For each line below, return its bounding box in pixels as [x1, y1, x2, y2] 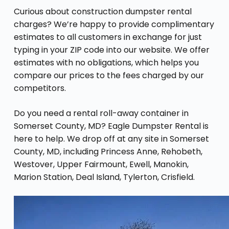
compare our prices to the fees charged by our [13, 69, 204, 81]
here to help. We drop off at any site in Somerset [13, 132, 209, 145]
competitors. [13, 82, 66, 94]
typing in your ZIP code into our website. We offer [13, 43, 210, 56]
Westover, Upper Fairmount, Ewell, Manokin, [13, 158, 189, 170]
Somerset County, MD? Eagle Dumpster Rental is [13, 120, 209, 132]
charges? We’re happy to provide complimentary [13, 18, 214, 30]
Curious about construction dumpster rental [13, 5, 192, 17]
